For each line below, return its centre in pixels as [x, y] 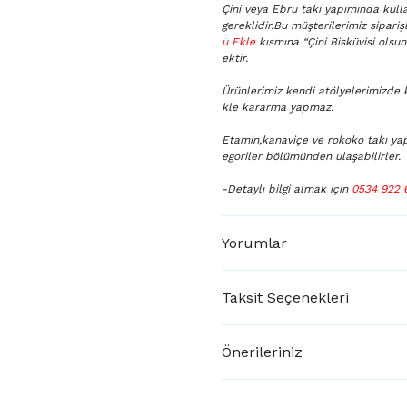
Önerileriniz [262, 352]
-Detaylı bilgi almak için [287, 189]
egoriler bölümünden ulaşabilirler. [311, 156]
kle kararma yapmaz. [278, 107]
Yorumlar [254, 243]
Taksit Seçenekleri [285, 297]
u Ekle [240, 42]
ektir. [235, 58]
